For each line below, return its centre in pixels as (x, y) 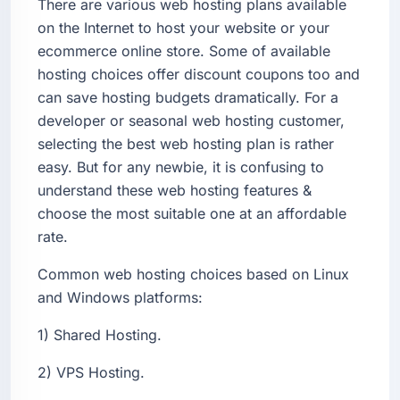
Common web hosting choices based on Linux (193, 274)
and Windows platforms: (120, 297)
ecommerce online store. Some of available (184, 50)
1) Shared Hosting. (100, 334)
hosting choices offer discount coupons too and (199, 74)
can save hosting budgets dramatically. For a (188, 97)
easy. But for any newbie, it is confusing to (181, 167)
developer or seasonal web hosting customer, (191, 120)
